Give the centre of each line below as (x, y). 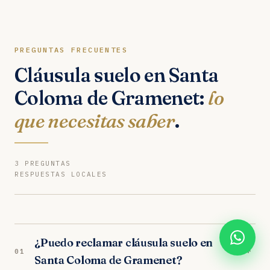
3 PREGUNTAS (43, 163)
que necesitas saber (95, 121)
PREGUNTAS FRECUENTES (71, 49)
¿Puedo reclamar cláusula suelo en (124, 242)
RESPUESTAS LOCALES (61, 174)
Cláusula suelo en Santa (117, 75)
